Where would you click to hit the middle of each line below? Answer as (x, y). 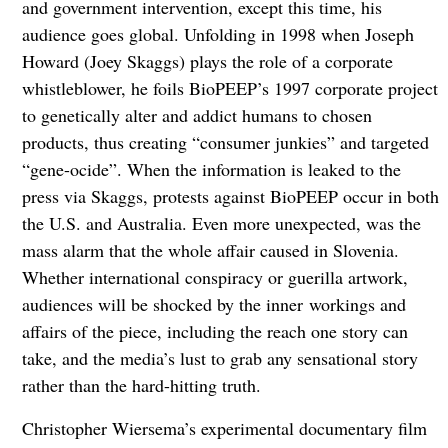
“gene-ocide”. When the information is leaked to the (211, 169)
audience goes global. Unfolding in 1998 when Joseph (217, 34)
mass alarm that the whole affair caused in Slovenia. (210, 250)
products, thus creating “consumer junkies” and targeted (225, 142)
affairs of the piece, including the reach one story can (214, 331)
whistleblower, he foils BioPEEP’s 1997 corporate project (229, 88)
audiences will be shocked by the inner (165, 304)
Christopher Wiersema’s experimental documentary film (224, 428)
